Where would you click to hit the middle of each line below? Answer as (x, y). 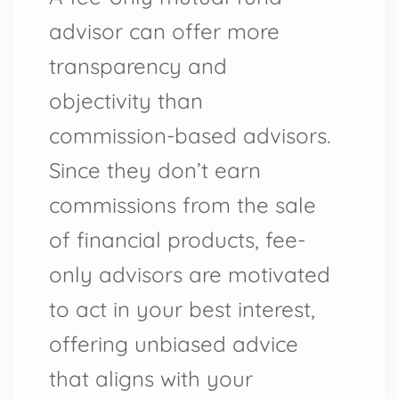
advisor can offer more (164, 31)
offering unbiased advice (174, 343)
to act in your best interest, (182, 309)
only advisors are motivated (190, 274)
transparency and (138, 65)
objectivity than (126, 100)
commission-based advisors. (190, 135)
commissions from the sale (183, 204)
